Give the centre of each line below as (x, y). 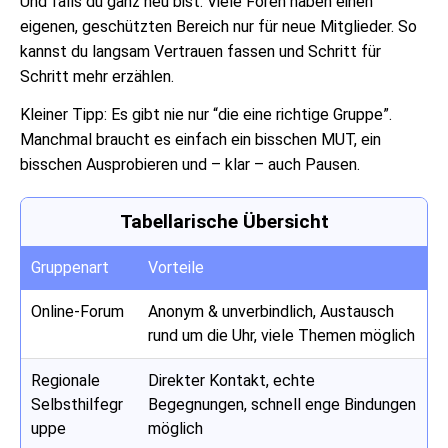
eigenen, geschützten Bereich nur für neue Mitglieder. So (218, 26)
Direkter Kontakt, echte (231, 380)
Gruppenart (70, 267)
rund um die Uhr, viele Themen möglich (281, 335)
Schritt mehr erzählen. (97, 76)
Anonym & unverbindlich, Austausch (271, 311)
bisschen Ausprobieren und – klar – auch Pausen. (190, 164)
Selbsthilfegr (77, 404)
